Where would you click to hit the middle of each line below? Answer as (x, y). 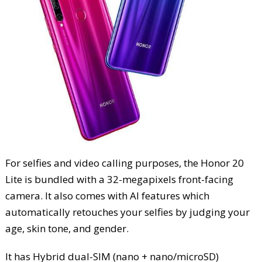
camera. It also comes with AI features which (107, 195)
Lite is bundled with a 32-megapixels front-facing (119, 179)
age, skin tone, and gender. (67, 228)
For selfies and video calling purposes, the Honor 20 (124, 163)
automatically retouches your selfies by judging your (127, 212)
